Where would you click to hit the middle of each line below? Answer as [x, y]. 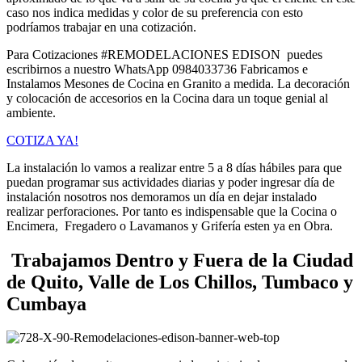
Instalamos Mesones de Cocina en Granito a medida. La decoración [178, 83]
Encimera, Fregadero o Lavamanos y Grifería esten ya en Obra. [170, 225]
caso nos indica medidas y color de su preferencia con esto [155, 12]
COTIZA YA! [42, 140]
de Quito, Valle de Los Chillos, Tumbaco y [180, 282]
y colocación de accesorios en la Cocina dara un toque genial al [167, 98]
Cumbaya [46, 303]
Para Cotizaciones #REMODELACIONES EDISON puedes [164, 54]
